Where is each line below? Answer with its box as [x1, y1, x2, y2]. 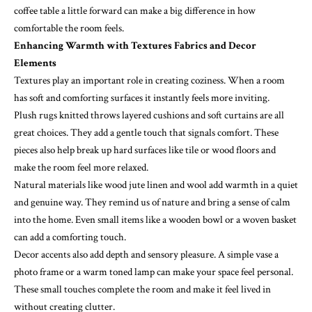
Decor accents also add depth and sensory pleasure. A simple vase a [14, 248, 279, 262]
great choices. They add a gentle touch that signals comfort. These [14, 126, 279, 140]
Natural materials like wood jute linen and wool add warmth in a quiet [14, 178, 298, 192]
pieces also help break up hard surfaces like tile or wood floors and [14, 143, 276, 157]
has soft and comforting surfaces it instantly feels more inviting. [14, 91, 270, 105]
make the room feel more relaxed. [14, 161, 148, 175]
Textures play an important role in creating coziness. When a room [14, 74, 285, 88]
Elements [14, 56, 56, 70]
